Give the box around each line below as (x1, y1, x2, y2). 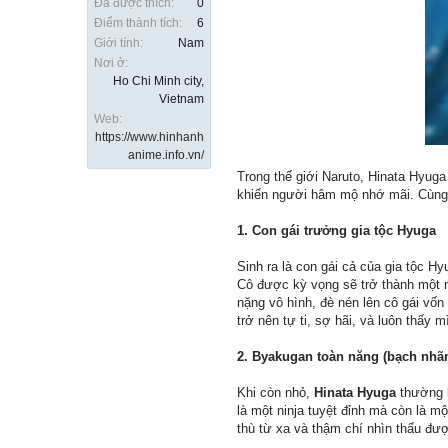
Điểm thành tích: (94, 16, 182, 31)
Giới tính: (94, 36, 143, 51)
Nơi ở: (94, 56, 128, 71)
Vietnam (159, 92, 204, 107)
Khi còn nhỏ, (237, 385, 314, 401)
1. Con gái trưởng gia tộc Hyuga (237, 223, 436, 239)
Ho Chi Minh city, (113, 74, 204, 89)
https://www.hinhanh (95, 130, 204, 145)
